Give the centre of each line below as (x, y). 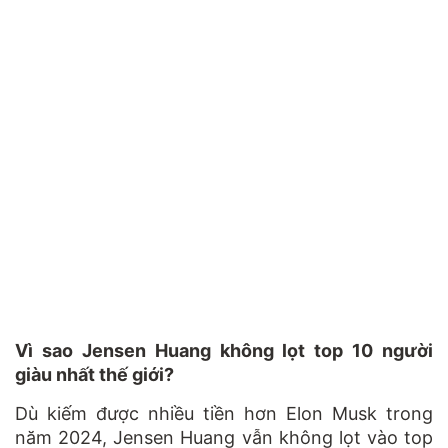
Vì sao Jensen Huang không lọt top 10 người (224, 350)
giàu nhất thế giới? (94, 374)
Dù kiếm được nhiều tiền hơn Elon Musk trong (224, 413)
